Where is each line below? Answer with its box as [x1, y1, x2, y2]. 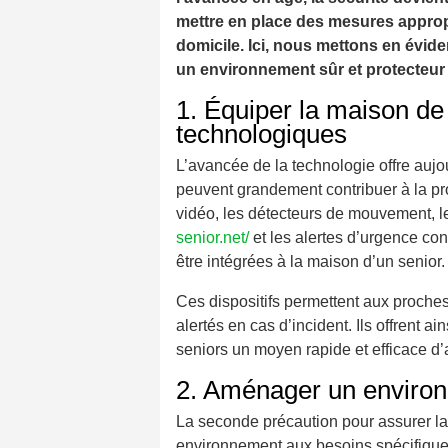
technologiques [176, 119, 347, 150]
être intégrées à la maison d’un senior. [176, 253, 445, 271]
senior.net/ [176, 229, 249, 247]
